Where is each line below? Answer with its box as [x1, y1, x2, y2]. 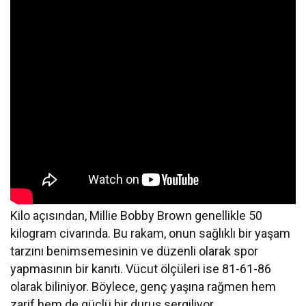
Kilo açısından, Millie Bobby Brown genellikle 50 [10, 208, 263, 223]
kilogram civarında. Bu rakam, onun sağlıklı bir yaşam [10, 225, 291, 240]
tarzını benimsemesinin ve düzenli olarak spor [10, 243, 259, 258]
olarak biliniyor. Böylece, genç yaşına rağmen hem [10, 279, 277, 294]
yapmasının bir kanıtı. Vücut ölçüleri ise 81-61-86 [10, 261, 272, 276]
